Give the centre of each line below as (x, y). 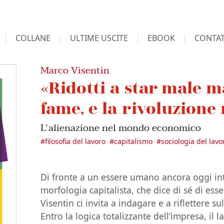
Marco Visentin (75, 70)
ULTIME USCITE (99, 38)
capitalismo (133, 141)
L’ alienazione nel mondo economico (121, 128)
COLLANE (33, 38)
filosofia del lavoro (75, 141)
